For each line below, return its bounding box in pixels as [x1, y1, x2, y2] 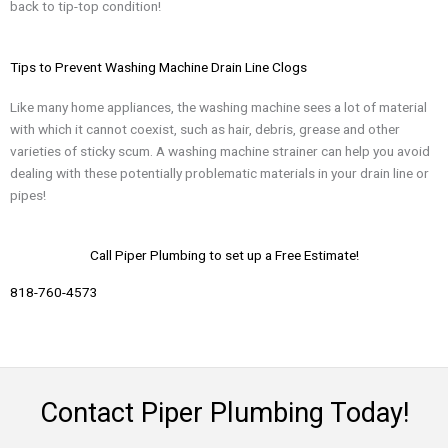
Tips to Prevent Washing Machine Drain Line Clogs [10, 58, 307, 75]
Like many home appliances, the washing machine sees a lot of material [10, 98, 427, 115]
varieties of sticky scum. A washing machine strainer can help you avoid [10, 142, 430, 159]
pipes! [10, 186, 49, 203]
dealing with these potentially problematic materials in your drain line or [10, 164, 429, 181]
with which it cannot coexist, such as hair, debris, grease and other [10, 120, 400, 137]
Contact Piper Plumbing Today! [39, 397, 409, 430]
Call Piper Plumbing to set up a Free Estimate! [89, 247, 359, 264]
